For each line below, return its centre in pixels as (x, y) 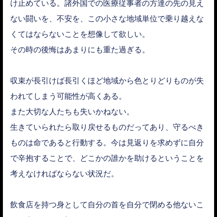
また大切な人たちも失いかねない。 (72, 112)
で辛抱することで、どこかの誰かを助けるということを (107, 158)
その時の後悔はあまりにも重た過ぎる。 (80, 50)
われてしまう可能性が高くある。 (68, 96)
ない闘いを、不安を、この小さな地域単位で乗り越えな (107, 19)
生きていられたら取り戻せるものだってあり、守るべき (107, 127)
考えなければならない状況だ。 (64, 174)
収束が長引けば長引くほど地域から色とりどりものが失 (107, 81)
